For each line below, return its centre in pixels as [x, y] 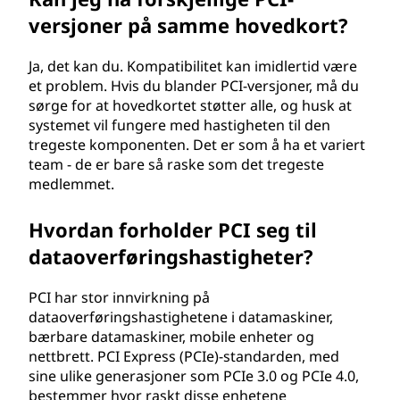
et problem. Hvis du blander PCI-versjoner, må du [194, 86]
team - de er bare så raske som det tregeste [176, 164]
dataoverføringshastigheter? [171, 256]
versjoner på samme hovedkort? [188, 25]
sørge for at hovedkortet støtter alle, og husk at [190, 105]
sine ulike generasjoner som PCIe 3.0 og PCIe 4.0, [194, 376]
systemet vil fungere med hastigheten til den [179, 125]
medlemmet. [71, 184]
